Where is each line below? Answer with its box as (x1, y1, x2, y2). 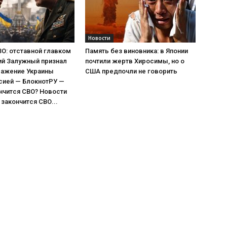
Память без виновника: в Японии (85, 47, 188, 55)
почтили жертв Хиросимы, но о (85, 57, 184, 65)
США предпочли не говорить (85, 67, 177, 75)
